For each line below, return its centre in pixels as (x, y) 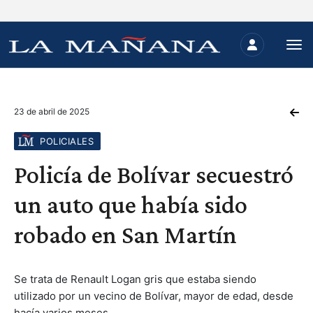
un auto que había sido (131, 205)
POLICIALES (67, 141)
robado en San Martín (125, 235)
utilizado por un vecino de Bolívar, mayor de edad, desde (154, 296)
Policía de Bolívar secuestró (154, 175)
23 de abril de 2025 (52, 111)
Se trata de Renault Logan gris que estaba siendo (135, 279)
